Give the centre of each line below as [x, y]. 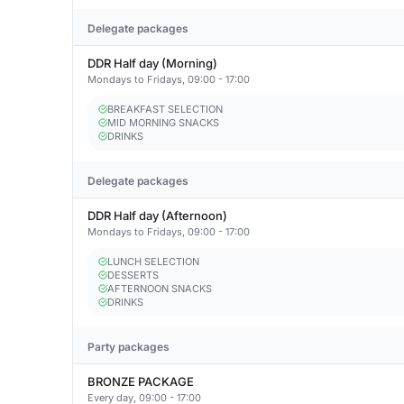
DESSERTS [133, 275]
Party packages [129, 347]
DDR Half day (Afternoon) [157, 216]
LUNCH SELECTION [153, 262]
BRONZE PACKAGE [141, 381]
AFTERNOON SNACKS [160, 289]
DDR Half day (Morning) [152, 63]
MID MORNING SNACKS [163, 123]
